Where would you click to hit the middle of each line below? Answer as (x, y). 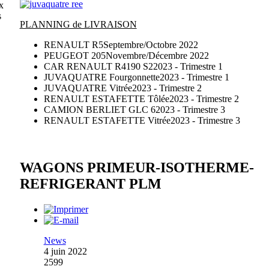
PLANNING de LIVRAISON (78, 25)
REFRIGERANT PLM (90, 184)
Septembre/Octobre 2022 (150, 45)
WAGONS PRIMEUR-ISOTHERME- (137, 168)
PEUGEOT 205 (74, 56)
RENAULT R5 (73, 45)
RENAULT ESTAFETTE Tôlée (106, 99)
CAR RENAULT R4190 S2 (98, 67)
